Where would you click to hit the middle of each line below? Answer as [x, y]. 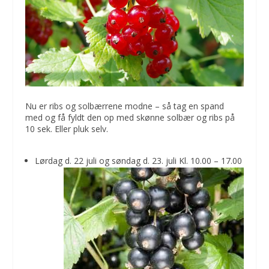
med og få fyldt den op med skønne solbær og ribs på [130, 117]
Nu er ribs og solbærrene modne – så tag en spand [125, 106]
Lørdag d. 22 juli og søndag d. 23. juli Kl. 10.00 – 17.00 [139, 160]
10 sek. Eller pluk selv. [67, 128]
